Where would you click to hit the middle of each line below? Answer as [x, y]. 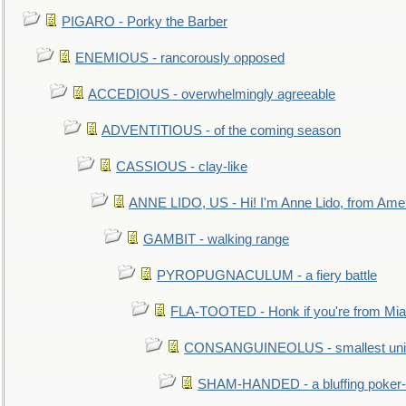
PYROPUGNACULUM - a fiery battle [267, 275]
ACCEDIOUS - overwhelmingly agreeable [212, 94]
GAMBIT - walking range [216, 239]
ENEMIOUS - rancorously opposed [180, 58]
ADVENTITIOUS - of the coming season [221, 130]
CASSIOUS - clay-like [182, 167]
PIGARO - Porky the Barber [145, 22]
